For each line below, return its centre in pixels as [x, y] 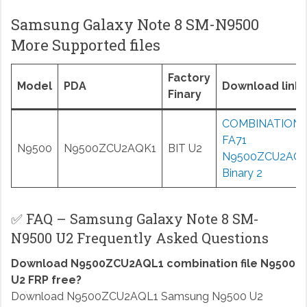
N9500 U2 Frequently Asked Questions [139, 237]
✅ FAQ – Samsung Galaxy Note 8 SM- [135, 218]
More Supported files [85, 45]
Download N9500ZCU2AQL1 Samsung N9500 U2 [137, 296]
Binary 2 [242, 173]
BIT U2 [185, 148]
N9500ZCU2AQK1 [110, 148]
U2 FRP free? [46, 280]
